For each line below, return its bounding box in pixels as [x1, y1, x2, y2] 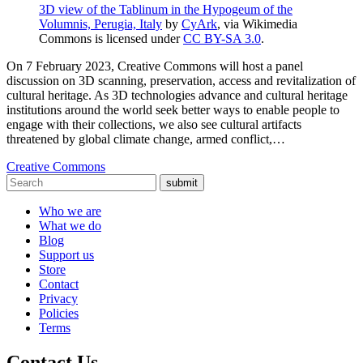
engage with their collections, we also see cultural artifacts [6, 117, 301, 132]
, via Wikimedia [217, 17, 297, 32]
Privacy [39, 292, 78, 306]
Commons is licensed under [39, 32, 183, 46]
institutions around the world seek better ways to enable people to [6, 103, 340, 117]
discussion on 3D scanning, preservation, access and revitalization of [6, 74, 356, 88]
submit [166, 177, 198, 190]
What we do [39, 219, 101, 233]
